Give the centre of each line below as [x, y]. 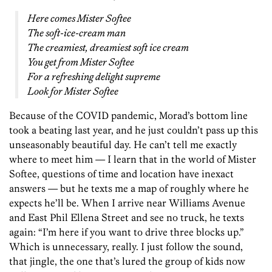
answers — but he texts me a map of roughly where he [129, 188]
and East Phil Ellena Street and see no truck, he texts [127, 217]
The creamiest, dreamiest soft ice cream [108, 47]
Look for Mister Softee [73, 91]
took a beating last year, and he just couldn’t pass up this [134, 130]
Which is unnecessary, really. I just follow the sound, [126, 246]
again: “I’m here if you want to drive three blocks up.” [127, 232]
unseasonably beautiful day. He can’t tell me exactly [123, 144]
